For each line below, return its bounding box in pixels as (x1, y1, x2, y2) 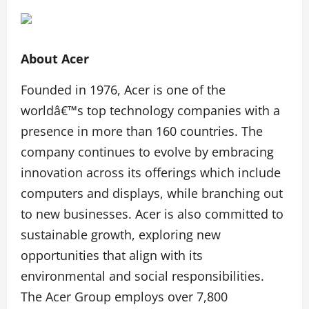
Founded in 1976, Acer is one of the (21, 81, 226, 98)
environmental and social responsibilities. (21, 268, 264, 284)
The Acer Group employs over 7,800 (21, 288, 228, 305)
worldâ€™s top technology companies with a (21, 102, 280, 119)
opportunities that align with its (21, 247, 203, 263)
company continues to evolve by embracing (21, 143, 274, 160)
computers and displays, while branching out (21, 185, 283, 201)
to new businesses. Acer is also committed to (21, 206, 283, 222)
